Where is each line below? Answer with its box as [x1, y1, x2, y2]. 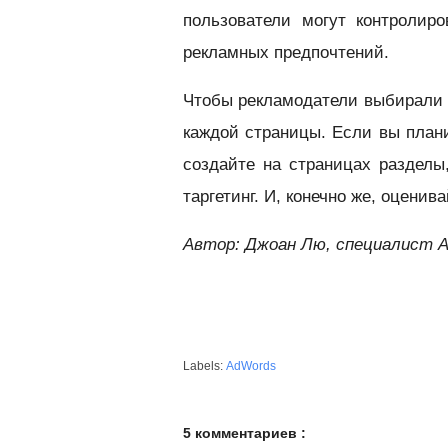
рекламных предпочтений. [183, 43, 389, 62]
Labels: [183, 359, 226, 373]
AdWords [226, 359, 276, 373]
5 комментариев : [183, 425, 306, 441]
